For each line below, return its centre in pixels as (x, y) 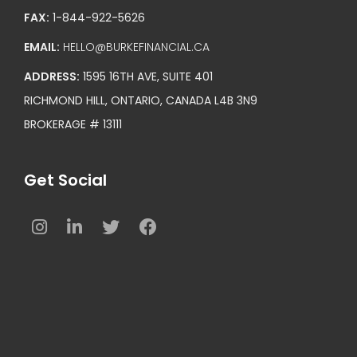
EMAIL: (42, 47)
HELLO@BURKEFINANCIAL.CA (136, 47)
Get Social (65, 180)
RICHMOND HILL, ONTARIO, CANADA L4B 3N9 (141, 100)
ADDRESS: (52, 76)
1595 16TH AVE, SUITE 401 (146, 76)
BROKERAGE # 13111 (73, 124)
